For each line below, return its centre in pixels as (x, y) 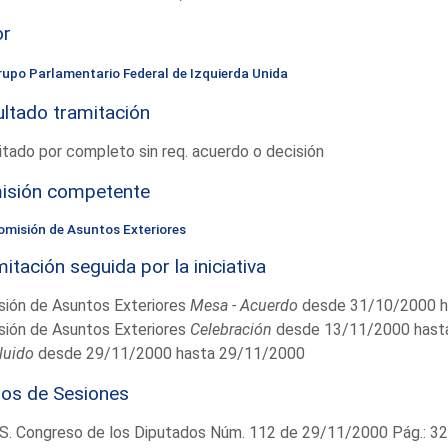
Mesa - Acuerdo (243, 305)
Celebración (230, 329)
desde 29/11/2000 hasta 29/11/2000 (169, 353)
